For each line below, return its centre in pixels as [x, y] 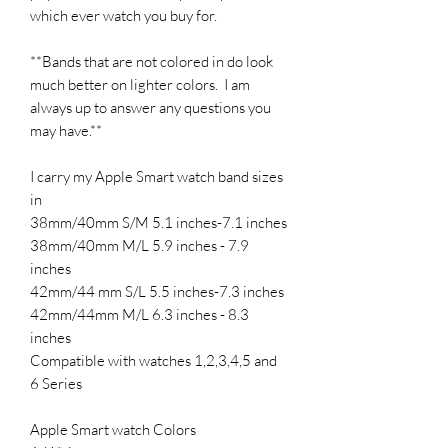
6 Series [56, 383]
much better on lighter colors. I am [140, 84]
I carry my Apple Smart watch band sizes [156, 176]
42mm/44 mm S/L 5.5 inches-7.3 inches [157, 291]
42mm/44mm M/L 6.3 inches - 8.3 [139, 314]
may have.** [66, 130]
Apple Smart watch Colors [113, 429]
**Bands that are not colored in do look [151, 61]
